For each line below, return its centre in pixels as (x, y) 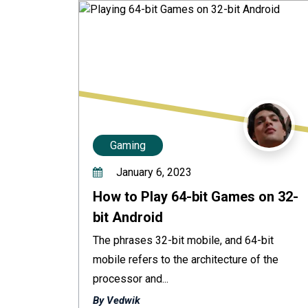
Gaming (128, 145)
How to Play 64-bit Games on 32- (196, 197)
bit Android (128, 217)
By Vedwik (117, 300)
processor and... (131, 279)
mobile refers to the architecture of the (186, 260)
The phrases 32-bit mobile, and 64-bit (183, 240)
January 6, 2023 (153, 172)
